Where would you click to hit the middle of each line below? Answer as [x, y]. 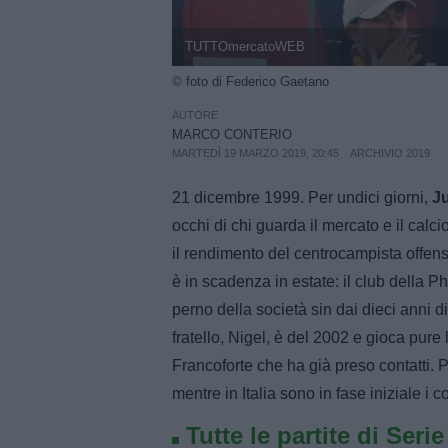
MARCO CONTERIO [232, 134]
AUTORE [195, 114]
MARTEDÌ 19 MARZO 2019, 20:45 [255, 152]
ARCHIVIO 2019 [390, 152]
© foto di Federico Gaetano [250, 82]
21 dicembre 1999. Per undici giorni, [302, 197]
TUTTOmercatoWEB [244, 47]
